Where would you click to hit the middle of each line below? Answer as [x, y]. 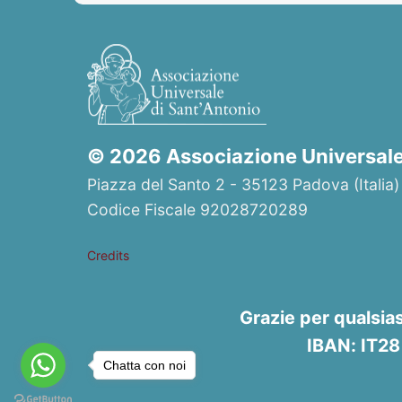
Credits [109, 256]
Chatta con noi [144, 365]
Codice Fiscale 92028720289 [198, 209]
